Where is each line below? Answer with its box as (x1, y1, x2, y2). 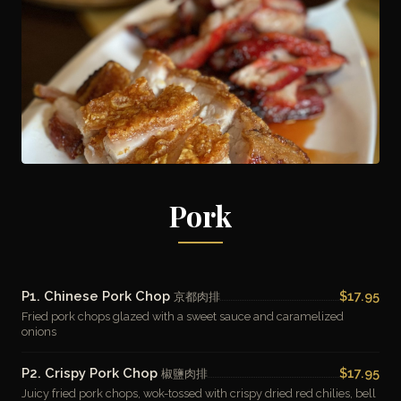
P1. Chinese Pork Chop (21, 288, 174, 303)
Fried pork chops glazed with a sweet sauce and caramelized (21, 310, 344, 323)
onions (21, 325, 56, 338)
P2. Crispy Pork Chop (21, 365, 161, 380)
